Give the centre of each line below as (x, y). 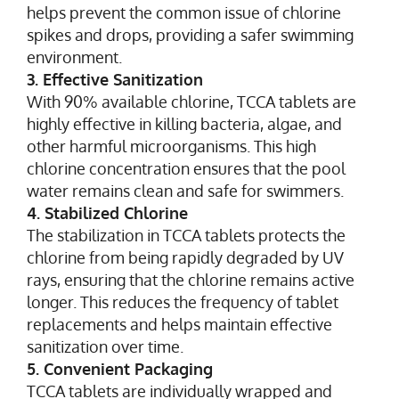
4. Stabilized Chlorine (107, 212)
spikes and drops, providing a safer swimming (190, 34)
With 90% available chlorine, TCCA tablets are (191, 101)
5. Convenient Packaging (120, 368)
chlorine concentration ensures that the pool (186, 168)
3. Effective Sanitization (115, 79)
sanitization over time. (105, 346)
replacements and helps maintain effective (179, 324)
